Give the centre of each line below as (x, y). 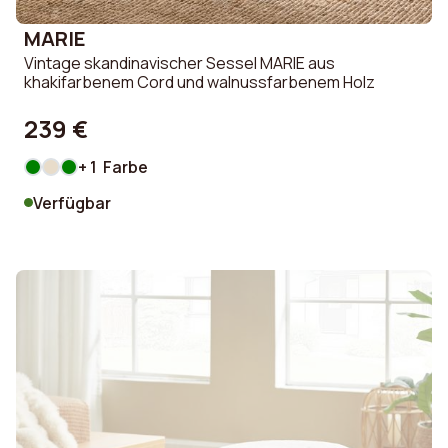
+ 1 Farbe (113, 166)
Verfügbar (72, 202)
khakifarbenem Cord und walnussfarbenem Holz (199, 82)
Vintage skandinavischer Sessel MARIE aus (179, 63)
